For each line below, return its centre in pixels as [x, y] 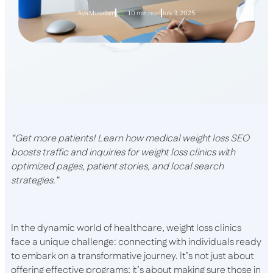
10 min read [145, 13]
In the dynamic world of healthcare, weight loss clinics [126, 228]
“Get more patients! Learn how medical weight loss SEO [130, 139]
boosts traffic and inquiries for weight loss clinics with [123, 153]
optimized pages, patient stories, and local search [117, 167]
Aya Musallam [97, 13]
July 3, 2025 [179, 13]
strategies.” [35, 181]
